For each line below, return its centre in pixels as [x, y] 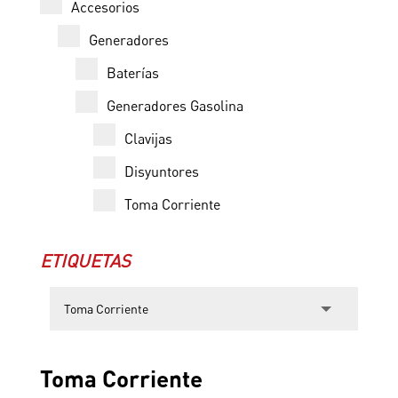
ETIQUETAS [85, 261]
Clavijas [148, 139]
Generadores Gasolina [175, 106]
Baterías [132, 73]
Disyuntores [161, 172]
